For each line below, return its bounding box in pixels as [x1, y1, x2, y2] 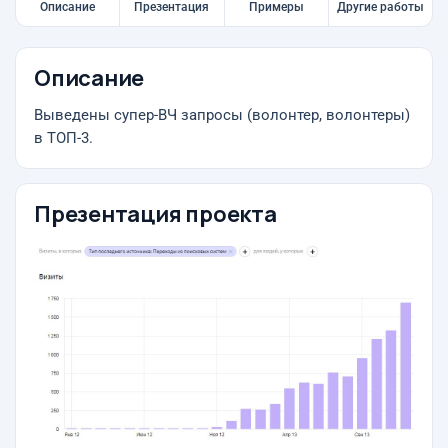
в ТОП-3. [34, 130, 93, 147]
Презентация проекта [34, 199, 277, 229]
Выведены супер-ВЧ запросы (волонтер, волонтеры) [34, 107, 410, 124]
